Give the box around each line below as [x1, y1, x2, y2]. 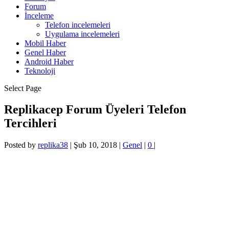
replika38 [38, 141, 68, 150]
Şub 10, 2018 [74, 141, 117, 150]
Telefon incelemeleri [45, 20, 110, 29]
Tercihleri [4, 117, 57, 130]
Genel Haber [25, 48, 66, 57]
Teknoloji [25, 66, 55, 75]
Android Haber [25, 57, 74, 66]
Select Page [4, 83, 41, 93]
